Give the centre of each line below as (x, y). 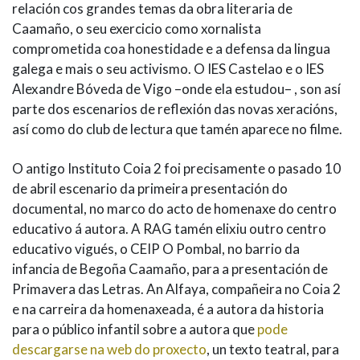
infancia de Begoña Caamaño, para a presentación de (170, 269)
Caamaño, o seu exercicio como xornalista (137, 29)
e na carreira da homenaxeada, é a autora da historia (168, 309)
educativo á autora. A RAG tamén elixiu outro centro (169, 229)
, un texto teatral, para (273, 350)
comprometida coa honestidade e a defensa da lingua (171, 49)
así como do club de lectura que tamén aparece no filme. (180, 129)
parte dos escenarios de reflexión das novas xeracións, (175, 109)
